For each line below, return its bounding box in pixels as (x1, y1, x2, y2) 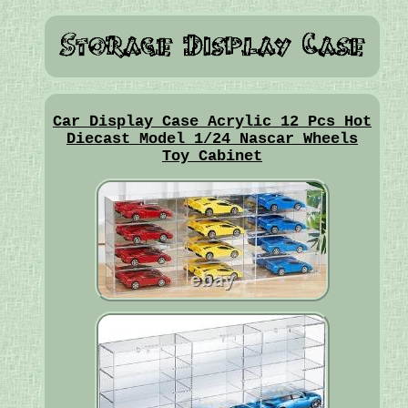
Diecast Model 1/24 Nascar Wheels (66, 130, 358, 148)
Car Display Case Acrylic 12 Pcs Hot (52, 113, 372, 131)
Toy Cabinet (161, 148, 262, 166)
